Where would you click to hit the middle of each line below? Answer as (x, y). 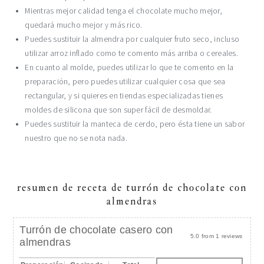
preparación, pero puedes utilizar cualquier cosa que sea (125, 82)
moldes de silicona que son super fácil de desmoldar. (118, 110)
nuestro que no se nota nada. (76, 138)
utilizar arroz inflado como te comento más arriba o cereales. (131, 53)
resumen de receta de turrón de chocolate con (132, 188)
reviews (231, 236)
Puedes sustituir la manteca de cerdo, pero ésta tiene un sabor (135, 124)
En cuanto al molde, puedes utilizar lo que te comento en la (129, 67)
